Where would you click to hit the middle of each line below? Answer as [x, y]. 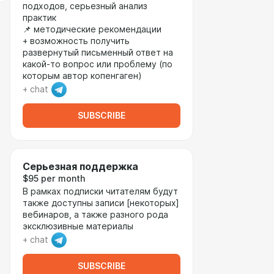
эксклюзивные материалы [78, 226]
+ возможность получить [76, 41]
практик [39, 18]
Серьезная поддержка [80, 167]
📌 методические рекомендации [92, 29]
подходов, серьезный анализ [85, 6]
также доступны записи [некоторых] [101, 203]
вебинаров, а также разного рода [95, 215]
